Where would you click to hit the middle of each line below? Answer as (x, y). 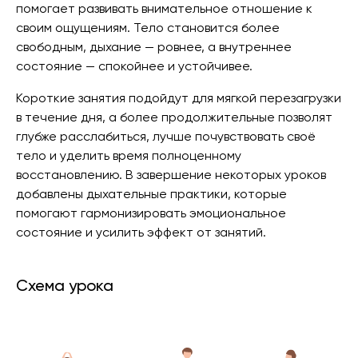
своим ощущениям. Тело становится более (148, 28)
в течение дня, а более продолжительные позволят (174, 117)
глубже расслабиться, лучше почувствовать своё (166, 136)
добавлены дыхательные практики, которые (151, 194)
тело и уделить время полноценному (129, 155)
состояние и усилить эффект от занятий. (141, 232)
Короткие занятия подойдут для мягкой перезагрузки (179, 98)
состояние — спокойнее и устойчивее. (134, 66)
